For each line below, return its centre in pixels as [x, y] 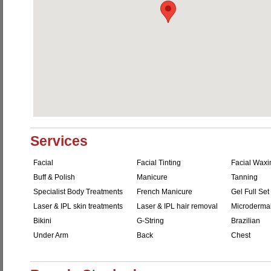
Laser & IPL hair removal [177, 206]
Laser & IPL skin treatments [78, 206]
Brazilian [246, 221]
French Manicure [165, 192]
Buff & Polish [54, 177]
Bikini [42, 221]
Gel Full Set [250, 192]
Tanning [244, 177]
